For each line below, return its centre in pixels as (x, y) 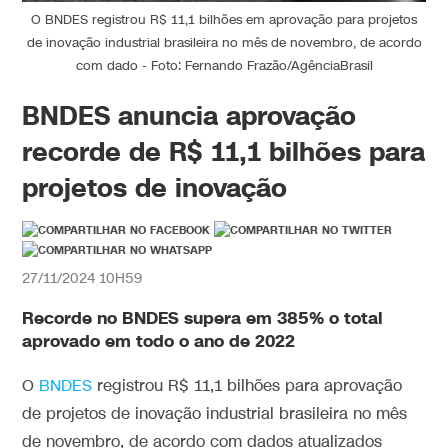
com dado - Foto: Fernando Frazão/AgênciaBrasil (224, 65)
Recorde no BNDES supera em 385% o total (203, 318)
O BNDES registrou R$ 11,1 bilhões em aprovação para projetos (224, 19)
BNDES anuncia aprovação (189, 115)
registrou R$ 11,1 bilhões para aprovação (247, 386)
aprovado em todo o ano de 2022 (159, 341)
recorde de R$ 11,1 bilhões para (224, 151)
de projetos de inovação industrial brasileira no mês (215, 414)
